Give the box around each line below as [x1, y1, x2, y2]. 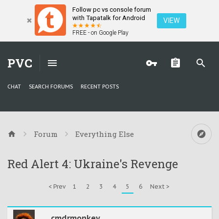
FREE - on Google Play [72, 29, 129, 36]
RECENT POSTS [81, 83, 119, 90]
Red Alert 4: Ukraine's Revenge [7, 156, 178, 172]
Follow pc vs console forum [72, 6, 151, 13]
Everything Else [75, 129, 134, 139]
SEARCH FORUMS [29, 83, 73, 90]
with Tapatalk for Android [72, 14, 145, 22]
